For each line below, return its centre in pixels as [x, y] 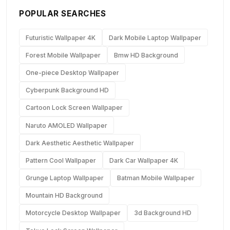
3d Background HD [163, 213]
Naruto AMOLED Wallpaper [66, 125]
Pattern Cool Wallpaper [61, 160]
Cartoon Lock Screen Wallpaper [74, 108]
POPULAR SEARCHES [62, 13]
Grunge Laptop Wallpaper [65, 178]
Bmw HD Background [146, 55]
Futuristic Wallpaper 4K [61, 37]
